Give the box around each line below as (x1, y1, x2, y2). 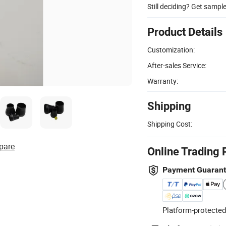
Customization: (147, 44, 195, 54)
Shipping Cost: (147, 119, 192, 129)
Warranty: (147, 76, 178, 86)
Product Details (147, 25, 222, 38)
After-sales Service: (147, 60, 206, 70)
